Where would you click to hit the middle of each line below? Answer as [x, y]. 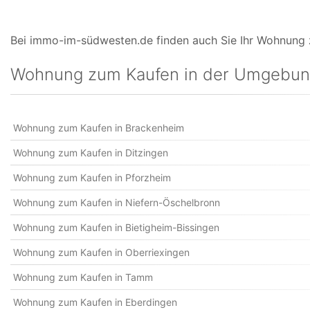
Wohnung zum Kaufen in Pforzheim [92, 177]
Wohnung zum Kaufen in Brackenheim [99, 128]
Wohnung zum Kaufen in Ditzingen [91, 153]
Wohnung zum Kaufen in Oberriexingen [101, 252]
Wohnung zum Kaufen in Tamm [83, 277]
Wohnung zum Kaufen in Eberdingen [95, 302]
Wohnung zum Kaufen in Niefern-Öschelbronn [117, 202]
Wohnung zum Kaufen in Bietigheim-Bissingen [116, 227]
